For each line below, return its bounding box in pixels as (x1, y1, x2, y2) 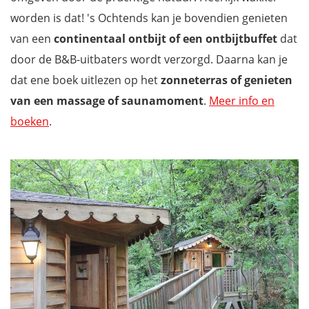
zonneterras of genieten (161, 72, 292, 88)
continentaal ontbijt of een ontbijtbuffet (54, 30, 277, 46)
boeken (10, 113, 49, 129)
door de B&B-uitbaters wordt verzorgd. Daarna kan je (10, 51, 288, 67)
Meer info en (209, 92, 275, 108)
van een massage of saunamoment (10, 92, 203, 108)
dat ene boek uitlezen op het (10, 72, 161, 88)
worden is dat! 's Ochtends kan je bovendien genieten (10, 10, 288, 26)
